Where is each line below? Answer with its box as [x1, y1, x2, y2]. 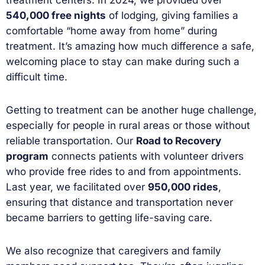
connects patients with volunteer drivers [49, 150, 244, 162]
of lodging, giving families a [106, 9, 238, 21]
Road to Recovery [136, 134, 221, 147]
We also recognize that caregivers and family [6, 244, 221, 257]
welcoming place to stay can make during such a [6, 55, 240, 67]
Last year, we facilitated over [6, 180, 148, 193]
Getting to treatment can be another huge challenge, [6, 104, 257, 116]
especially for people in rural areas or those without [6, 119, 250, 131]
